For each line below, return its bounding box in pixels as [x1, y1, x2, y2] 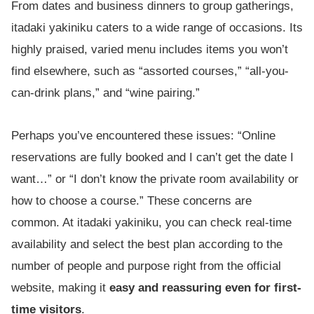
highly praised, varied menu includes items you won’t [11, 42, 288, 56]
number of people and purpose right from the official [11, 259, 281, 273]
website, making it [11, 281, 109, 295]
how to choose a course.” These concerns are [11, 194, 252, 208]
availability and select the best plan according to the [11, 238, 282, 252]
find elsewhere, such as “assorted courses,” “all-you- [11, 64, 289, 78]
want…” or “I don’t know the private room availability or [11, 172, 299, 186]
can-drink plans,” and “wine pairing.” [11, 86, 200, 100]
